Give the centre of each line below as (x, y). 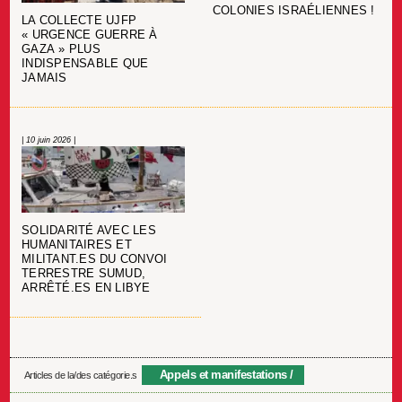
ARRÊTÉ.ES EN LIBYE (86, 288)
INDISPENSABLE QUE (85, 64)
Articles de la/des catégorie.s (80, 375)
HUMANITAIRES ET (77, 245)
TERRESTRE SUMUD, (84, 274)
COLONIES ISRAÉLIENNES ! (293, 10)
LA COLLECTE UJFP (79, 21)
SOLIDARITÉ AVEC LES (89, 231)
